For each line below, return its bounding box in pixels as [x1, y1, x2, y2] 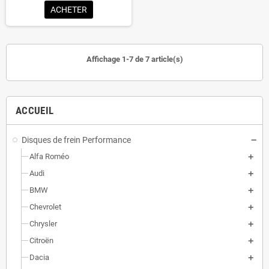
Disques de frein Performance [22, 135, 131, 145]
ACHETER [50, 5, 87, 15]
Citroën [29, 236, 53, 246]
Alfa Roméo [29, 152, 69, 162]
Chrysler [29, 219, 57, 229]
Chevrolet [29, 202, 61, 212]
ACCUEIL [16, 104, 54, 117]
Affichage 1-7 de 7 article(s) [86, 55, 183, 64]
